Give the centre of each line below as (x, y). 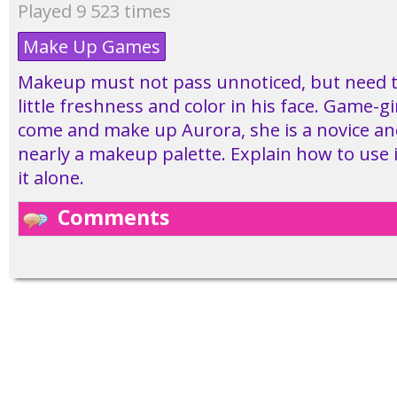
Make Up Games (92, 47)
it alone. (51, 178)
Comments (113, 217)
